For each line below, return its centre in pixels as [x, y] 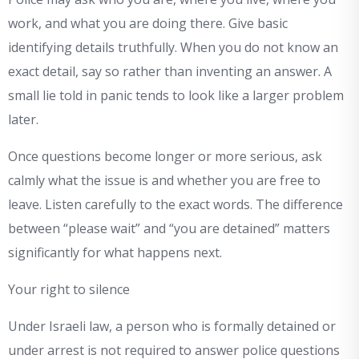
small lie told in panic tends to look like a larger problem [176, 96]
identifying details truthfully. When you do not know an [173, 48]
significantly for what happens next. [115, 253]
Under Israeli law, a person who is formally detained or [172, 327]
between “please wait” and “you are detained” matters [169, 229]
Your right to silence [69, 290]
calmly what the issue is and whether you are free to [164, 181]
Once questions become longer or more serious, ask [165, 157]
